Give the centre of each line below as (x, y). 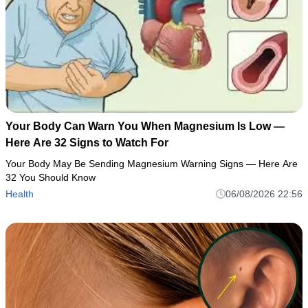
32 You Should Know (51, 178)
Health (20, 194)
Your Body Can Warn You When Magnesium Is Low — (145, 126)
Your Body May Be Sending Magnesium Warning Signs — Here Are (152, 164)
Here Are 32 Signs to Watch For (87, 143)
